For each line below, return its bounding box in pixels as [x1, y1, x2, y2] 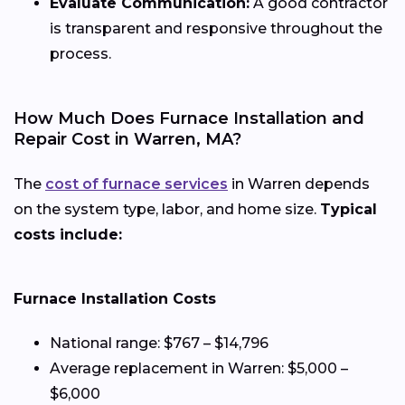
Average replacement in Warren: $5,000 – [50, 360, 348, 378]
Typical [320, 201, 377, 219]
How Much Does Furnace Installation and [14, 108, 364, 129]
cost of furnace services [45, 175, 228, 193]
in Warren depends [228, 175, 370, 193]
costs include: [14, 226, 122, 244]
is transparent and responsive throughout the [50, 20, 382, 38]
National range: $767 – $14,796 [50, 334, 268, 353]
